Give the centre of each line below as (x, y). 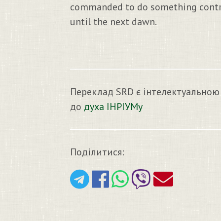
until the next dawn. (113, 22)
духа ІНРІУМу (113, 107)
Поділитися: (97, 152)
